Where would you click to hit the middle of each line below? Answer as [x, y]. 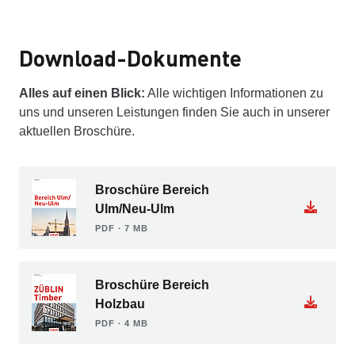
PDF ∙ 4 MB [122, 324]
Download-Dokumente [130, 58]
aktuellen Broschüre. [77, 132]
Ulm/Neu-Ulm [135, 209]
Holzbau [120, 304]
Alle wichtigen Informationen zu [234, 94]
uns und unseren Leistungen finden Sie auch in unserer [174, 113]
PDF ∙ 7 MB [122, 229]
